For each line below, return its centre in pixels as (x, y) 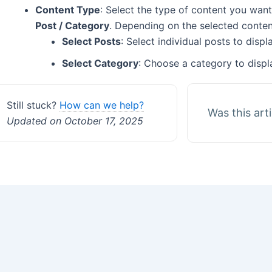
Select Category (100, 63)
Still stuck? (33, 105)
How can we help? (102, 105)
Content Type (68, 9)
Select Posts (91, 41)
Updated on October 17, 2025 (75, 121)
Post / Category (72, 25)
